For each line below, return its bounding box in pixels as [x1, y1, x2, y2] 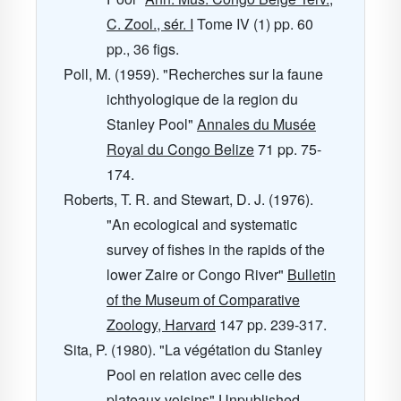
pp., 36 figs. [107, 38, 179, 59]
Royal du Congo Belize [107, 139, 254, 159]
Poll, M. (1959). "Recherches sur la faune [64, 64, 323, 84]
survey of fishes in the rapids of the [107, 239, 325, 260]
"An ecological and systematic [107, 214, 297, 235]
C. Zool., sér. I [107, 13, 193, 34]
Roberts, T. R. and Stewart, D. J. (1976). [64, 189, 313, 209]
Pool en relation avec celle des [107, 364, 302, 385]
